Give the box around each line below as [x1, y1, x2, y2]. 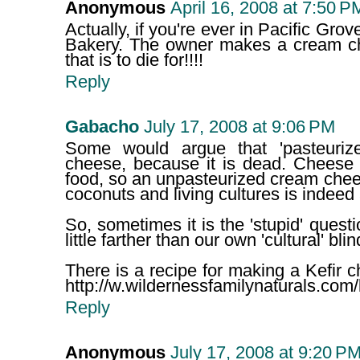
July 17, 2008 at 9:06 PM [143, 117, 335, 137]
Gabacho [64, 117, 139, 137]
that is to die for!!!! [64, 51, 203, 71]
